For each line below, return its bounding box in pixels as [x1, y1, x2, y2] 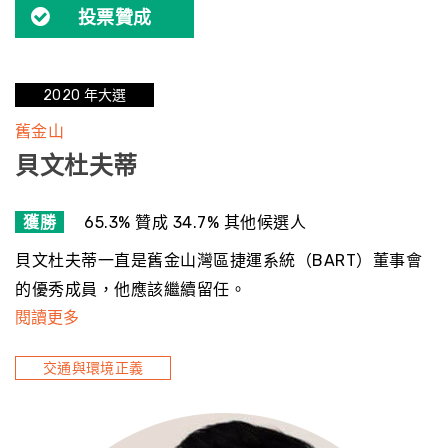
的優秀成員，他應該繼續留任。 [15, 280, 246, 299]
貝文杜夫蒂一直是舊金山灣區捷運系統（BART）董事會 [15, 251, 422, 270]
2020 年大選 [43, 87, 127, 104]
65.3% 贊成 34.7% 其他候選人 [84, 212, 306, 232]
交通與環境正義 [43, 360, 144, 377]
